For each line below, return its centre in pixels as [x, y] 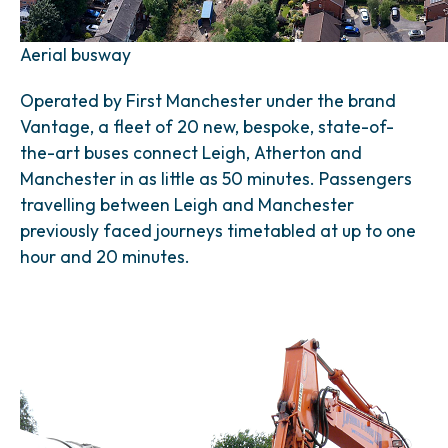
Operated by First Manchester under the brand [208, 100]
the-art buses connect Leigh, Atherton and [191, 152]
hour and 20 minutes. [105, 256]
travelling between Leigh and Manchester [187, 204]
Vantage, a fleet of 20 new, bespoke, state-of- [207, 126]
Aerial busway [75, 54]
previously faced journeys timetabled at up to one [218, 230]
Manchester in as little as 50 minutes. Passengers [216, 178]
